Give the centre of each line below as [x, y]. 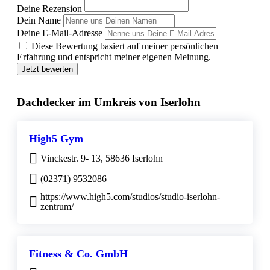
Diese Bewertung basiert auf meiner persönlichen [125, 46]
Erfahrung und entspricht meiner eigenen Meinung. [114, 57]
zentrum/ [57, 206]
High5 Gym [56, 138]
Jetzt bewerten [47, 69]
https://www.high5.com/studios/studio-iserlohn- [130, 196]
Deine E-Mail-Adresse [60, 33]
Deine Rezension [49, 9]
